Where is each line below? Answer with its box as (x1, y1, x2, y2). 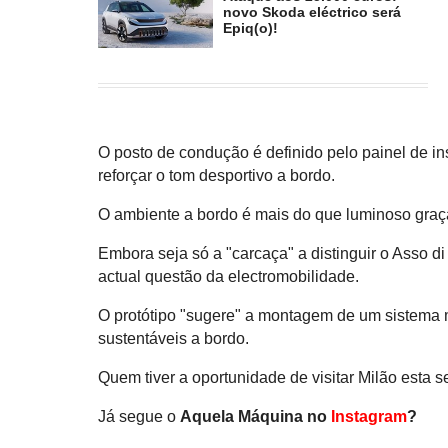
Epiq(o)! (223, 20, 279, 37)
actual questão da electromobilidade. (98, 268, 360, 286)
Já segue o (98, 408, 181, 426)
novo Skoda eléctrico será (223, 4, 402, 21)
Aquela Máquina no (180, 408, 332, 426)
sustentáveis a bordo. (98, 330, 250, 348)
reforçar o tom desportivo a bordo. (98, 167, 336, 185)
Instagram (331, 408, 408, 426)
